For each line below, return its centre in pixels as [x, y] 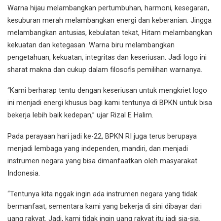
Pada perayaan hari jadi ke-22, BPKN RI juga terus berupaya [102, 136]
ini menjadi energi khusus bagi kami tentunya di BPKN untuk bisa [110, 103]
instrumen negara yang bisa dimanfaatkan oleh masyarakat [102, 161]
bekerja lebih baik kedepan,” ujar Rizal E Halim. [80, 115]
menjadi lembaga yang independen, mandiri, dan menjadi [98, 148]
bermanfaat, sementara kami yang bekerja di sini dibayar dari [105, 207]
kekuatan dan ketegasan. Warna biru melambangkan [91, 45]
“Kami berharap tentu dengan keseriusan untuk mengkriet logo [107, 91]
